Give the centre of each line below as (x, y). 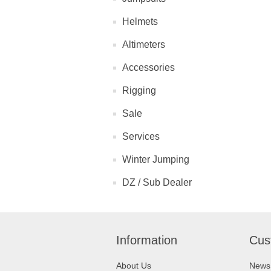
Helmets (140, 22)
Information (147, 240)
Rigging (139, 91)
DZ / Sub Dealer (157, 183)
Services (141, 137)
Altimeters (144, 45)
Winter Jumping (156, 160)
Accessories (149, 68)
